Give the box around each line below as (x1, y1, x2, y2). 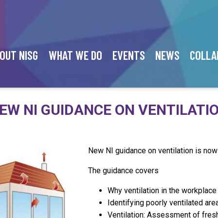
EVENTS (112, 48, 145, 63)
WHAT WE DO (48, 48, 102, 63)
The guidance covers (88, 166, 159, 175)
